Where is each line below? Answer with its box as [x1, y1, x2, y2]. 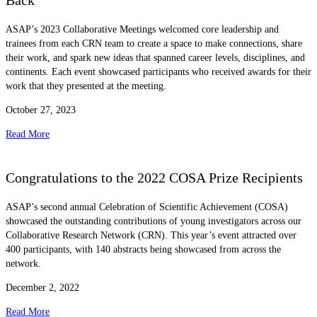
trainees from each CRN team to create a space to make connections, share [6, 38, 302, 49]
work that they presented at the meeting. [6, 80, 166, 91]
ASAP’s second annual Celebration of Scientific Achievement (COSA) [6, 202, 288, 213]
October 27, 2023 [6, 104, 76, 115]
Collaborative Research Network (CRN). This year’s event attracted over [6, 230, 296, 241]
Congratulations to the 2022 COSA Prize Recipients [6, 170, 303, 186]
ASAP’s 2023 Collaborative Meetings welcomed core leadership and [6, 23, 279, 35]
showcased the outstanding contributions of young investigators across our [6, 216, 301, 227]
